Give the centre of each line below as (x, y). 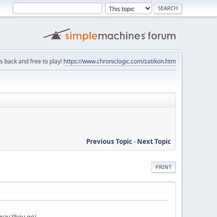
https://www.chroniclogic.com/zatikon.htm (120, 61)
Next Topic (154, 141)
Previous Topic (109, 141)
